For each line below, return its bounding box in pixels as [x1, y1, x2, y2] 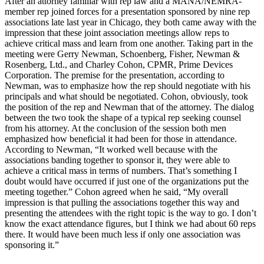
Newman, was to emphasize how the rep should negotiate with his [5, 81, 250, 91]
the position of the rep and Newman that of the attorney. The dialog [5, 102, 254, 113]
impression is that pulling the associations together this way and [5, 197, 239, 208]
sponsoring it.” [5, 240, 59, 250]
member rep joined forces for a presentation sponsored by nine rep [5, 6, 250, 17]
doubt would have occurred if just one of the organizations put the [5, 176, 249, 187]
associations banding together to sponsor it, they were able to [5, 155, 230, 166]
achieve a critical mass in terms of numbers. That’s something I [5, 166, 237, 176]
